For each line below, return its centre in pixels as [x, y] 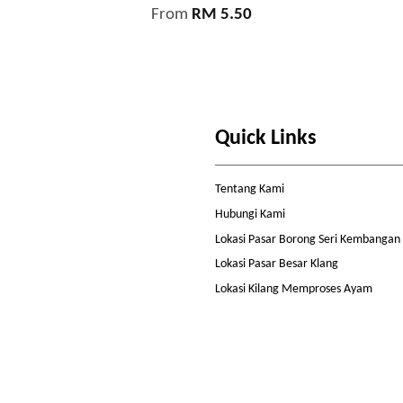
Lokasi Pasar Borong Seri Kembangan [308, 239]
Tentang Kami [250, 190]
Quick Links [266, 139]
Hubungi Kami [250, 215]
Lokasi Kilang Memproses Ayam [294, 289]
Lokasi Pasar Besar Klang [277, 264]
